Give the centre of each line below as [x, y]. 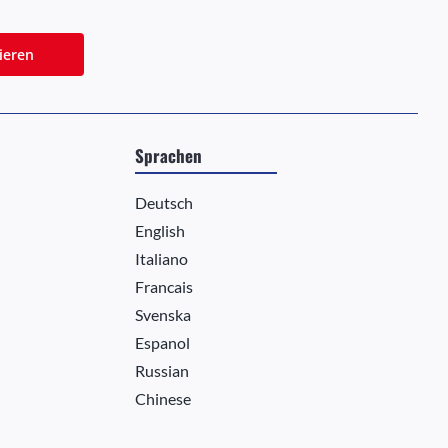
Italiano [162, 259]
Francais [164, 287]
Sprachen [169, 156]
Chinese [163, 399]
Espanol [163, 343]
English [160, 231]
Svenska [163, 315]
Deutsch [164, 203]
